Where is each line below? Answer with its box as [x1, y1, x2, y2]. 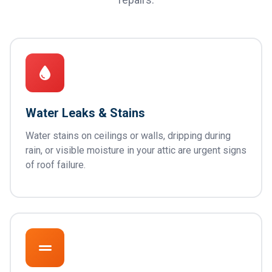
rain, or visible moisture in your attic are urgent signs [25, 144, 246, 156]
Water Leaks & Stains [25, 106, 145, 120]
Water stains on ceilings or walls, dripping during [25, 130, 231, 141]
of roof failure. [25, 159, 86, 171]
